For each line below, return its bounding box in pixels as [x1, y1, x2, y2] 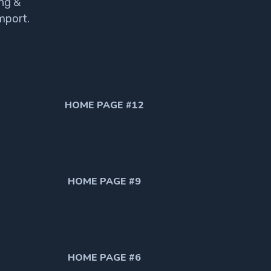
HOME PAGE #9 [68, 174, 142, 188]
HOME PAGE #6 [68, 250, 142, 264]
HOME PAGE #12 [65, 98, 145, 112]
